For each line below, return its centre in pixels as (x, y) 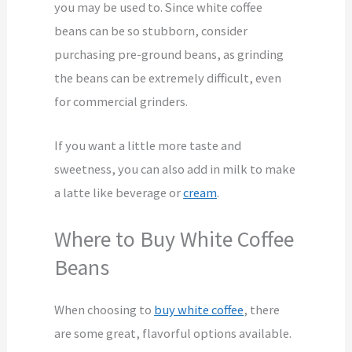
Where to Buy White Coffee (174, 239)
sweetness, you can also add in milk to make (175, 169)
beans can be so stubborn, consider (151, 31)
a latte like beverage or (119, 193)
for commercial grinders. (121, 102)
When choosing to (104, 309)
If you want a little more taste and (148, 146)
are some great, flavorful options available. (173, 333)
